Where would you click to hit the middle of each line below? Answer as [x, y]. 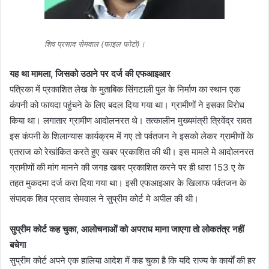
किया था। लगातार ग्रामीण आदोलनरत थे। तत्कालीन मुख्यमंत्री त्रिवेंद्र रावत [131, 121]
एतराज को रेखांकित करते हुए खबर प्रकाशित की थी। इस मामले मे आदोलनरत [131, 152]
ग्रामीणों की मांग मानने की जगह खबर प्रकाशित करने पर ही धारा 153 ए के [127, 168]
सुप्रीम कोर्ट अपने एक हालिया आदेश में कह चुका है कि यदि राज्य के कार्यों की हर [133, 261]
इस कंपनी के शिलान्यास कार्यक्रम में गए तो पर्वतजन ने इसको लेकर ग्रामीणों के [131, 136]
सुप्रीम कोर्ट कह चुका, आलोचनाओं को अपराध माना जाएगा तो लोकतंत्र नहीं [127, 229]
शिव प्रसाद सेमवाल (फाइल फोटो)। [95, 44]
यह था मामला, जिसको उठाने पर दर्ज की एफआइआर [90, 74]
